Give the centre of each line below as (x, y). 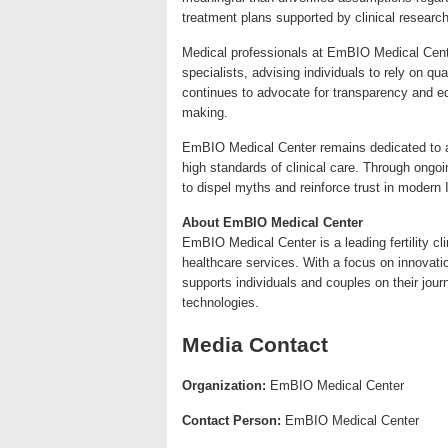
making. (205, 112)
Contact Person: (231, 420)
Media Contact (255, 344)
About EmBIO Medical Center (272, 222)
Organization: (224, 385)
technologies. (220, 302)
